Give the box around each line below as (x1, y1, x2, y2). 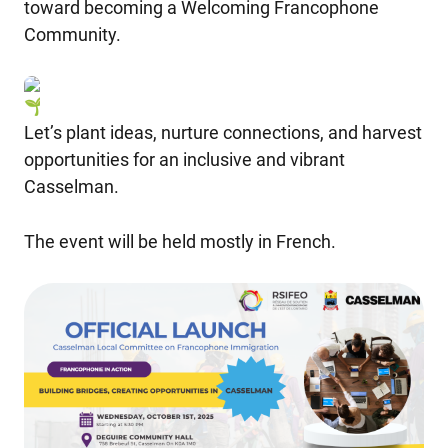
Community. (24, 23, 121, 45)
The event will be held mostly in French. (24, 230, 336, 252)
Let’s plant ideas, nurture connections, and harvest (24, 121, 422, 143)
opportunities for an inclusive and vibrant (24, 148, 345, 170)
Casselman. (24, 175, 119, 197)
